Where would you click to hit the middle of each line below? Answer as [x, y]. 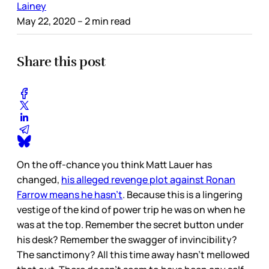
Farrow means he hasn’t [70, 195]
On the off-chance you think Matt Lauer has [114, 165]
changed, [39, 180]
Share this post [61, 61]
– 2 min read [103, 21]
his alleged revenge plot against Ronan [148, 180]
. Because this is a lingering [183, 195]
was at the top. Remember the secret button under [130, 225]
